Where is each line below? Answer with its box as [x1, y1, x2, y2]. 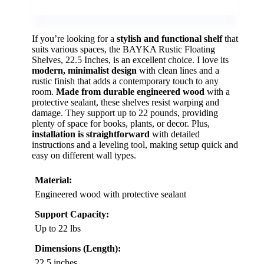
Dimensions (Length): [35, 243, 121, 254]
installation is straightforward [32, 129, 150, 140]
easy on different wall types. [32, 150, 136, 161]
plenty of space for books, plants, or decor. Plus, [32, 118, 210, 129]
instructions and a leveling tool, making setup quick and [32, 140, 238, 150]
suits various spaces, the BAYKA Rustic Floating [32, 44, 215, 55]
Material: [35, 175, 72, 186]
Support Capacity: [35, 209, 109, 220]
